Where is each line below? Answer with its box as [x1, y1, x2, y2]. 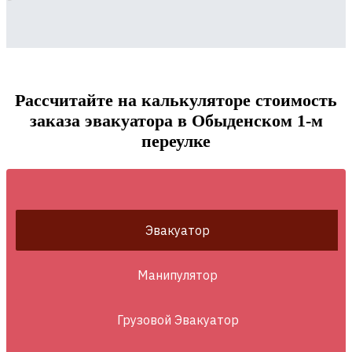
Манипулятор [137, 266, 218, 283]
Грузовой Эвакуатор [116, 311, 239, 328]
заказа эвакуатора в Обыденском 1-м [29, 110, 323, 130]
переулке [141, 130, 211, 151]
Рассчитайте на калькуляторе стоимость [15, 90, 337, 110]
